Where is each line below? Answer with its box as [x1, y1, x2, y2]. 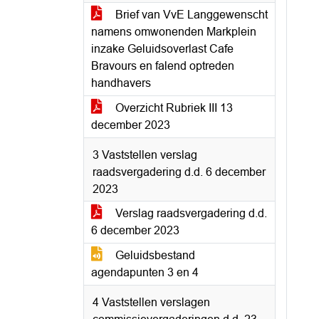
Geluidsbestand [113, 249, 195, 261]
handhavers [91, 77, 151, 89]
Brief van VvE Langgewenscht [113, 9, 268, 21]
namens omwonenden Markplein [91, 26, 256, 38]
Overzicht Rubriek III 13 [113, 102, 233, 114]
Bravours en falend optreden [91, 60, 234, 72]
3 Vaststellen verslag [93, 149, 197, 161]
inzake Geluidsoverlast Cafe [91, 43, 234, 55]
